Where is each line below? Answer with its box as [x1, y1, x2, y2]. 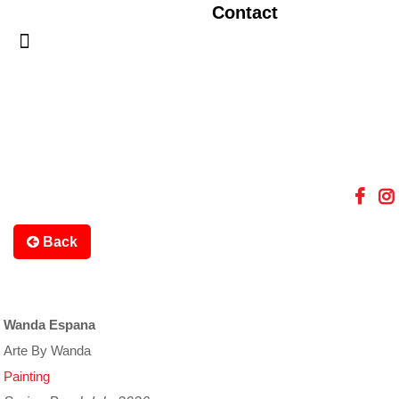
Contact [211, 3, 278, 22]
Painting [4, 369, 51, 384]
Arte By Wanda [4, 343, 92, 358]
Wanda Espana [4, 317, 96, 332]
